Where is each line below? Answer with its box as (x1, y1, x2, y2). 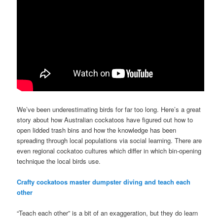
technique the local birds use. (17, 156, 101, 166)
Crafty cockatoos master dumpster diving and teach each (17, 177, 191, 186)
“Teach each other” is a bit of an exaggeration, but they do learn (17, 208, 198, 218)
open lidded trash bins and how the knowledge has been (17, 125, 177, 135)
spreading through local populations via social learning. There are (17, 135, 202, 145)
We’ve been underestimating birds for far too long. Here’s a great (17, 104, 201, 114)
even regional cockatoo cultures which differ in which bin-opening (17, 146, 202, 155)
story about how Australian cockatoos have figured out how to (17, 114, 193, 124)
